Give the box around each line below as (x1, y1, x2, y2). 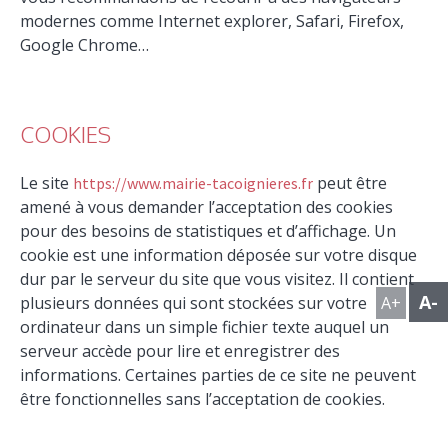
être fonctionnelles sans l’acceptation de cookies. (20, 387, 386, 410)
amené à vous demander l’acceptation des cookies (20, 195, 394, 218)
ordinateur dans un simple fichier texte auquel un (20, 315, 390, 338)
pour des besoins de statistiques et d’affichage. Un (20, 219, 397, 242)
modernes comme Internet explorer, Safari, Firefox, (20, 9, 405, 32)
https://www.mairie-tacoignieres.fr (73, 172, 314, 193)
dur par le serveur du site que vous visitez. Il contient (20, 267, 415, 290)
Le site (20, 171, 74, 194)
